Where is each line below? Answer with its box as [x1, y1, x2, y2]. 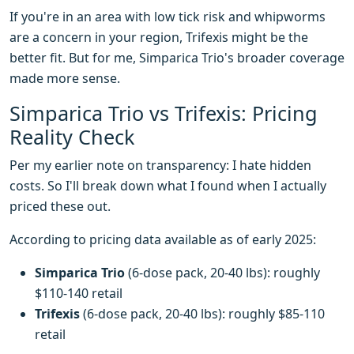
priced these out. [9, 198, 111, 216]
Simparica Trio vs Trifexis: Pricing [9, 100, 318, 127]
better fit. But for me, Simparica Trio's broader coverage [9, 49, 345, 67]
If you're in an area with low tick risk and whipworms [9, 8, 326, 26]
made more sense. [9, 70, 120, 88]
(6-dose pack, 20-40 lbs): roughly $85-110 [80, 305, 325, 323]
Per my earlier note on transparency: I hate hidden [9, 156, 311, 175]
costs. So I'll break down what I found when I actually [9, 177, 326, 195]
